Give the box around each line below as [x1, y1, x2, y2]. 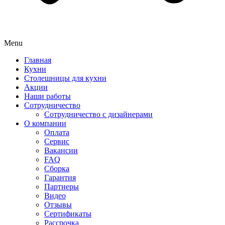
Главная [24, 56, 51, 65]
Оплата [44, 128, 69, 137]
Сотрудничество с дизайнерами [44, 110, 153, 119]
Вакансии [44, 146, 78, 155]
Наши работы [24, 92, 71, 101]
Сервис [44, 137, 69, 146]
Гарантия [44, 173, 76, 182]
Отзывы [44, 200, 72, 209]
